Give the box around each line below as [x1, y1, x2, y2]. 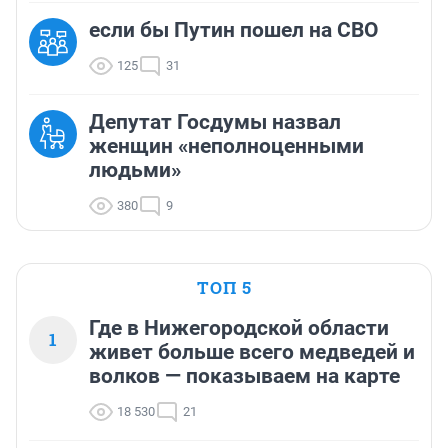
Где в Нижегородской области [89, 316, 389, 341]
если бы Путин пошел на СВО [89, 18, 379, 43]
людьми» [89, 158, 181, 183]
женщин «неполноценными [89, 134, 364, 159]
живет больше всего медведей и [89, 340, 415, 365]
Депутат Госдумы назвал [89, 110, 341, 135]
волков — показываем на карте [89, 364, 400, 389]
